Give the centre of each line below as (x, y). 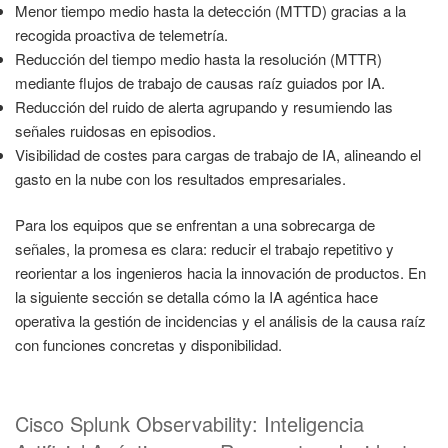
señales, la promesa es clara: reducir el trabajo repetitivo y (204, 249)
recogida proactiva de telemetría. (121, 34)
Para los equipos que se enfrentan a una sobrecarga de (195, 225)
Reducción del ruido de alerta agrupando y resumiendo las (204, 106)
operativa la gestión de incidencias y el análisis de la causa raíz (220, 321)
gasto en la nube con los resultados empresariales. (180, 178)
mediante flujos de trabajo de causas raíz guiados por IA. (200, 82)
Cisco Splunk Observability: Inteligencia (189, 423)
